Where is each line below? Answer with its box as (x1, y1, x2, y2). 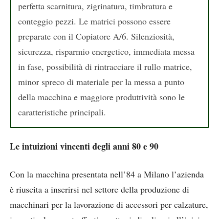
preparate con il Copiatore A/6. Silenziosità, (18, 30, 175, 42)
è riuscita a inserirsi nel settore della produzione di (10, 183, 189, 196)
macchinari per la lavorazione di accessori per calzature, (10, 198, 208, 211)
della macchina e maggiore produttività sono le (18, 90, 185, 103)
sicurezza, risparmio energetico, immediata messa (18, 45, 195, 57)
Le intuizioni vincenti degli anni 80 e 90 (10, 140, 158, 153)
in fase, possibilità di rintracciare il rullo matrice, (18, 60, 192, 72)
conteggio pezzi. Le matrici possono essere (18, 15, 171, 27)
